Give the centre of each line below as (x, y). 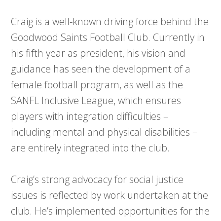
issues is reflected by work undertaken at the (110, 195)
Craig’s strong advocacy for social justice (97, 179)
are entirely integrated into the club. (91, 147)
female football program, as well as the (97, 84)
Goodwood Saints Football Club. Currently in (108, 37)
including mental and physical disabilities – (104, 132)
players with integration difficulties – (90, 116)
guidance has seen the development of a (101, 69)
